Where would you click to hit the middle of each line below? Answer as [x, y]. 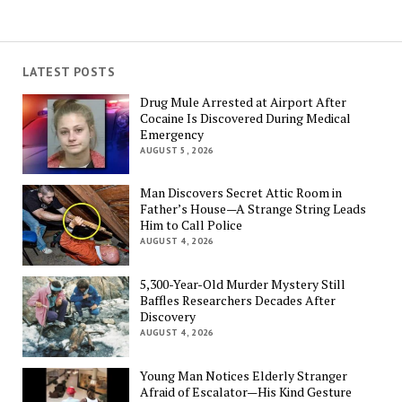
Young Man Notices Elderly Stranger [244, 375]
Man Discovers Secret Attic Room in [241, 193]
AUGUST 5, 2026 [177, 150]
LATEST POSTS [68, 72]
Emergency [172, 134]
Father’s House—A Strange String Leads [253, 209]
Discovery [168, 316]
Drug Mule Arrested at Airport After [244, 101]
